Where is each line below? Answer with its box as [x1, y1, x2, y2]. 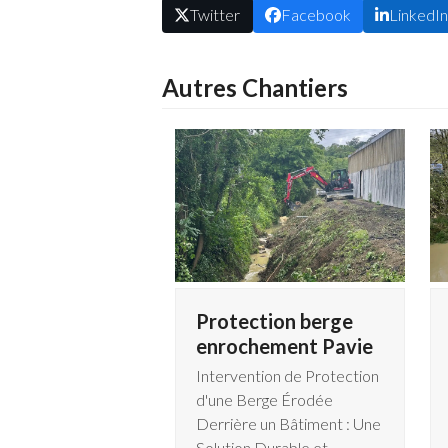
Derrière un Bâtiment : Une [195, 414, 381, 434]
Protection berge [195, 309, 353, 334]
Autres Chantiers [162, 72, 348, 102]
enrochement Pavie [195, 334, 373, 359]
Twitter [190, 4, 241, 24]
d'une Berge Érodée [195, 390, 333, 410]
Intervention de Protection [195, 366, 379, 386]
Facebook [280, 4, 351, 24]
